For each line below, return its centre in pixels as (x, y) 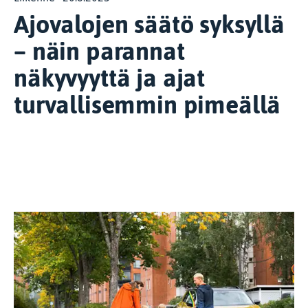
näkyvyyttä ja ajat (110, 78)
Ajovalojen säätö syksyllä (149, 24)
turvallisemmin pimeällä (147, 104)
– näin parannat (99, 51)
